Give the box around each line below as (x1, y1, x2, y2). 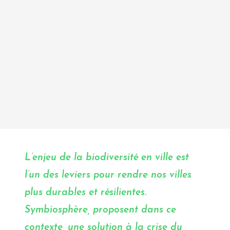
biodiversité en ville (86, 153, 173, 163)
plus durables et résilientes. (25, 188, 146, 198)
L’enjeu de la (25, 153, 86, 163)
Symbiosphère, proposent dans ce (25, 205, 176, 216)
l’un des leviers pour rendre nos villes (25, 170, 191, 181)
